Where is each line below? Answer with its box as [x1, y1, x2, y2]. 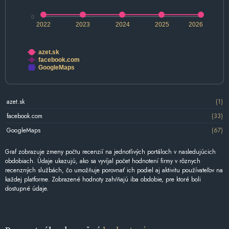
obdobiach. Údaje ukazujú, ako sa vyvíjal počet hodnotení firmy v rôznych [5, 156, 200, 166]
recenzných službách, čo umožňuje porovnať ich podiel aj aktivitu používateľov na [5, 166, 223, 175]
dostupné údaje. [5, 184, 49, 194]
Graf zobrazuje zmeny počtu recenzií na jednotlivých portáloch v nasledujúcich [5, 147, 216, 157]
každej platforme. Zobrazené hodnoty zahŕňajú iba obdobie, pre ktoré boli [5, 175, 201, 185]
